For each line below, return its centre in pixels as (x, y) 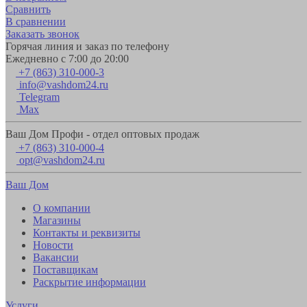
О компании (62, 208)
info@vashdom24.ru (64, 84)
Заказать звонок (42, 34)
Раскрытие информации (89, 282)
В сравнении (36, 21)
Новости (53, 245)
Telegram (39, 97)
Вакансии (56, 257)
